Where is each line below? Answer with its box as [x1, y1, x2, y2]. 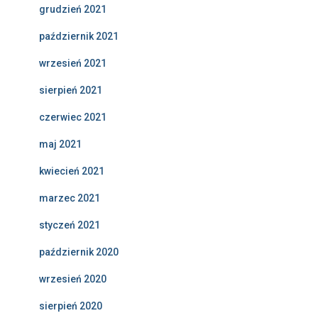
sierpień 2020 [39, 300, 102, 312]
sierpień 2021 [39, 84, 102, 97]
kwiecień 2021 [39, 165, 104, 177]
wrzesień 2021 [39, 57, 106, 70]
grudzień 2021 [39, 4, 106, 16]
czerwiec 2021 [39, 111, 106, 124]
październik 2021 [39, 31, 119, 43]
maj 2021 [39, 138, 82, 150]
